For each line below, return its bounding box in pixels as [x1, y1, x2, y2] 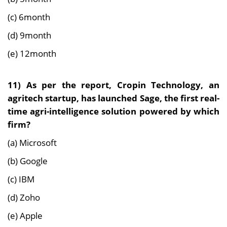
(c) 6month [8, 11, 50, 23]
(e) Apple [8, 209, 43, 222]
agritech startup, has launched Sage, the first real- [8, 92, 219, 104]
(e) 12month [8, 47, 56, 60]
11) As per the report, [8, 79, 117, 91]
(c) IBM [8, 173, 34, 185]
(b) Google [8, 155, 48, 167]
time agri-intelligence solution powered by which [8, 105, 219, 118]
